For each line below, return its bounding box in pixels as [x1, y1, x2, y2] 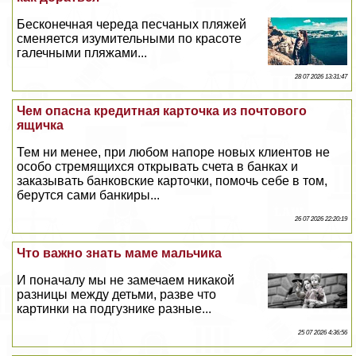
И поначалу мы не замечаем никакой [17, 273, 235, 288]
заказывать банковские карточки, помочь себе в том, [17, 174, 328, 188]
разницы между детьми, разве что [17, 288, 217, 302]
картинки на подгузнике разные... [17, 302, 212, 316]
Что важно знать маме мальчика [17, 246, 222, 261]
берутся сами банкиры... [17, 188, 161, 203]
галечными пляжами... [17, 46, 148, 60]
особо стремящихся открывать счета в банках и [17, 160, 299, 174]
